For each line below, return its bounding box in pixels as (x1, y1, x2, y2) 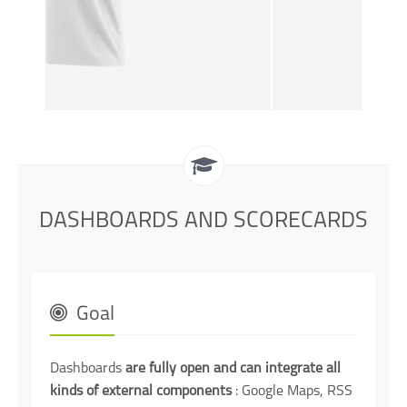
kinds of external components (50, 383, 232, 399)
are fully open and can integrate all (125, 361, 341, 376)
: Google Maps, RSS (232, 383, 352, 399)
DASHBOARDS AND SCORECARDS (39, 209, 368, 233)
